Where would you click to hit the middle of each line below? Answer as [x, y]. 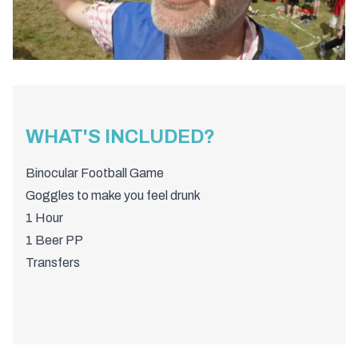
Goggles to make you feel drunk [113, 195]
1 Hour [44, 217]
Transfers [53, 262]
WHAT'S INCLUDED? [120, 136]
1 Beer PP [54, 240]
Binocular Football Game [95, 173]
